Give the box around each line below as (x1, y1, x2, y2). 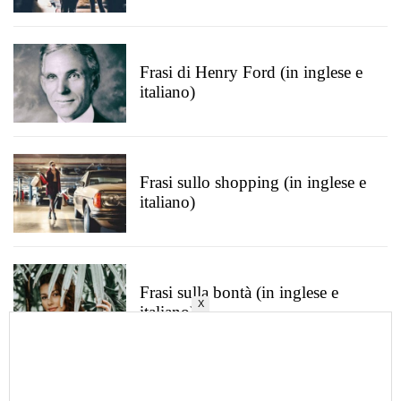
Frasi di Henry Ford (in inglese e (140, 63, 363, 81)
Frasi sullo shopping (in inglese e (140, 173, 366, 192)
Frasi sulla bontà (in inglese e (140, 283, 338, 302)
